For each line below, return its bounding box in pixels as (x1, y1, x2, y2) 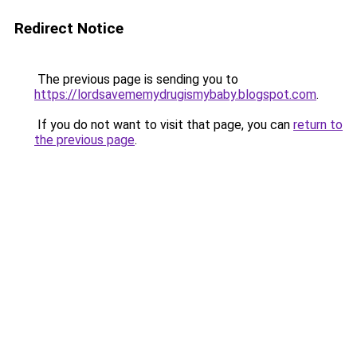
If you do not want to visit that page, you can (34, 117, 293, 132)
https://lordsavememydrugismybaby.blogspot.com (34, 87, 316, 102)
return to (293, 117, 343, 132)
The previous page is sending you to (34, 72, 238, 87)
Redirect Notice (14, 19, 124, 37)
